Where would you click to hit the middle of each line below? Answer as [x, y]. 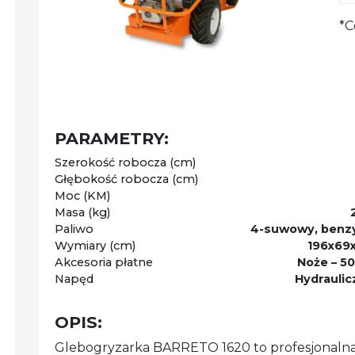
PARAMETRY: [111, 138]
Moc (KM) [82, 195]
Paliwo [74, 229]
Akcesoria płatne [103, 262]
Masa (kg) [82, 212]
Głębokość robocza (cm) [126, 179]
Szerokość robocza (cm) [125, 162]
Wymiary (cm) [95, 245]
